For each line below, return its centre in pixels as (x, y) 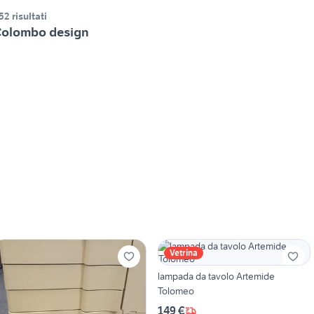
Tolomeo (176, 291)
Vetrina (183, 253)
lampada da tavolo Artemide (216, 277)
